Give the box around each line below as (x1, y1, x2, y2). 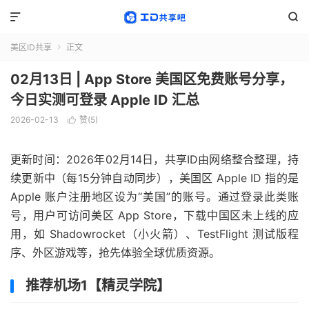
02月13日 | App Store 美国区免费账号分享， (10, 71, 293, 88)
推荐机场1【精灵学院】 (26, 277, 170, 294)
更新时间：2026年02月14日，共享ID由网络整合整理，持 (10, 152, 299, 166)
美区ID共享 (10, 42, 52, 52)
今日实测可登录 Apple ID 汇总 (10, 92, 199, 108)
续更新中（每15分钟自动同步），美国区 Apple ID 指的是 (10, 171, 299, 185)
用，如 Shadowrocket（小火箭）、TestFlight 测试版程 (10, 227, 299, 241)
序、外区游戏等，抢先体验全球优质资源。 (10, 246, 220, 259)
